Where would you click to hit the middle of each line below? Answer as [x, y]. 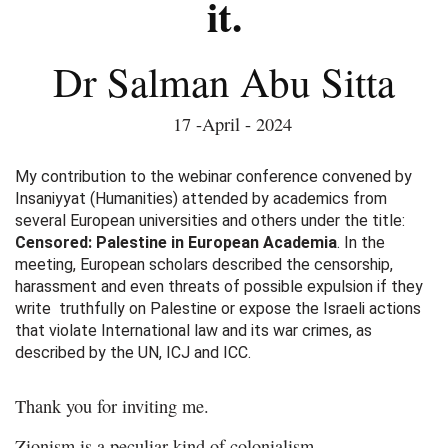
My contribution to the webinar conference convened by [213, 176]
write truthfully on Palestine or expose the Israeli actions [218, 308]
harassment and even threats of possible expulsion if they [219, 286]
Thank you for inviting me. [112, 406]
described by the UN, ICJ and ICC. [133, 352]
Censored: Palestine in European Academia [176, 242]
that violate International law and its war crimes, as [193, 330]
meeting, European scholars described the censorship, [204, 264]
